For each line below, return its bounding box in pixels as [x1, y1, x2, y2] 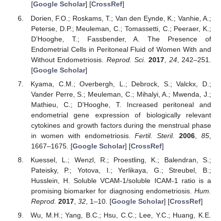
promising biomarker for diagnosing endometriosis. [31, 186, 194, 195]
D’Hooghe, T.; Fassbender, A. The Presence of [31, 35, 211, 43]
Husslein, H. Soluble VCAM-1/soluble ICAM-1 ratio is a [31, 176, 211, 184]
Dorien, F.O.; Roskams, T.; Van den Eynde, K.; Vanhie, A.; [31, 14, 211, 22]
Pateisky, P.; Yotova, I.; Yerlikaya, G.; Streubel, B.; [31, 166, 211, 174]
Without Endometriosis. [31, 55, 107, 64]
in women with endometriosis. [31, 131, 135, 140]
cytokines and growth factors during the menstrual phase [31, 121, 211, 129]
